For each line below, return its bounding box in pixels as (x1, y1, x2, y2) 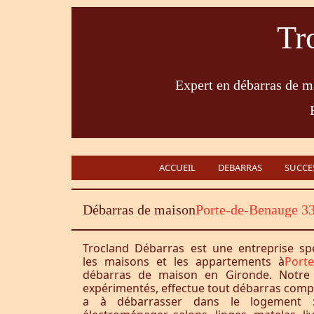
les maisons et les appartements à (83, 254, 285, 269)
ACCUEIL (159, 161, 196, 174)
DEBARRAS (218, 161, 262, 174)
